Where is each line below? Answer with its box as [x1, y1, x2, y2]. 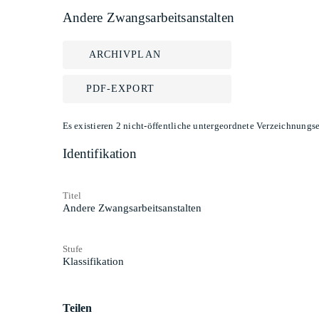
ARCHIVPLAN [88, 49, 161, 60]
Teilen [62, 301, 93, 314]
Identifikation [62, 146, 137, 161]
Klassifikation [62, 255, 124, 267]
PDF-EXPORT [85, 83, 155, 94]
